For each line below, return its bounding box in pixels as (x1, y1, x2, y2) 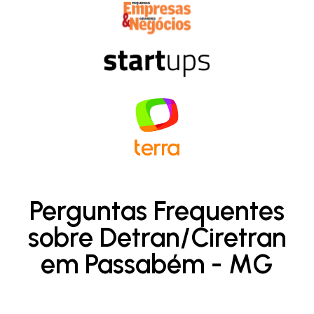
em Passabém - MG (41, 247, 273, 280)
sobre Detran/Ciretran (27, 221, 287, 254)
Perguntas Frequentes (29, 194, 285, 227)
